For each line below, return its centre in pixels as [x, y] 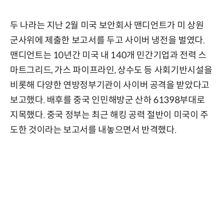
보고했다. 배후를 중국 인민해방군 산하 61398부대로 [108, 100]
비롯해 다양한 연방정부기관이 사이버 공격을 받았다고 [110, 85]
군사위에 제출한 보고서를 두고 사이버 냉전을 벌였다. [108, 41]
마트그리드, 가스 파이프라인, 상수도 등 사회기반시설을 [111, 70]
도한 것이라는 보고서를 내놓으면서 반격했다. [93, 130]
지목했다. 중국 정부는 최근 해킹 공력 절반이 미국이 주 [109, 115]
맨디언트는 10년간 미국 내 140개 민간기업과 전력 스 [108, 56]
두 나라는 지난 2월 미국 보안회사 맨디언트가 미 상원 [107, 26]
